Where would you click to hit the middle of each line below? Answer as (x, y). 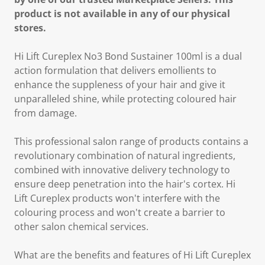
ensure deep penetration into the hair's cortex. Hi (125, 184)
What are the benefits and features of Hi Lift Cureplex (132, 255)
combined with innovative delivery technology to (122, 170)
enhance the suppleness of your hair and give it (120, 85)
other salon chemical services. (81, 227)
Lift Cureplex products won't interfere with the (117, 198)
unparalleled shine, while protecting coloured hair (125, 99)
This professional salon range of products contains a (131, 141)
